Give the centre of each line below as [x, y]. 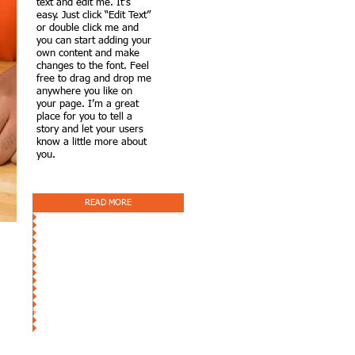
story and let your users [90, 130]
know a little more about [92, 142]
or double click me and [88, 28]
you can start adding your [94, 41]
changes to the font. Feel [93, 66]
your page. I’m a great [88, 104]
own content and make [88, 53]
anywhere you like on [84, 92]
